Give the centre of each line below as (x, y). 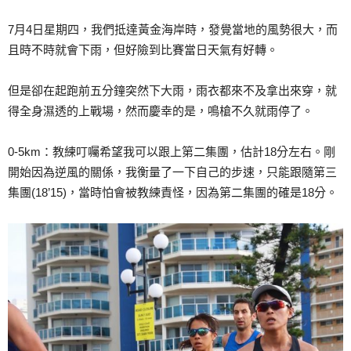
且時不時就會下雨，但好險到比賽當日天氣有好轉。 (143, 49)
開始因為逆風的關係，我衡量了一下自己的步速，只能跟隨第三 (172, 172)
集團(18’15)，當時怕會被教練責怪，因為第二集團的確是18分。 (173, 192)
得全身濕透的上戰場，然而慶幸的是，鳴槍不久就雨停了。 (161, 110)
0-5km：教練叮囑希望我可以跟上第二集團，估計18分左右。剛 (172, 151)
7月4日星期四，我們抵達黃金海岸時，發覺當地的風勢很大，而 (173, 29)
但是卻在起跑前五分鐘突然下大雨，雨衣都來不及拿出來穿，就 (172, 90)
